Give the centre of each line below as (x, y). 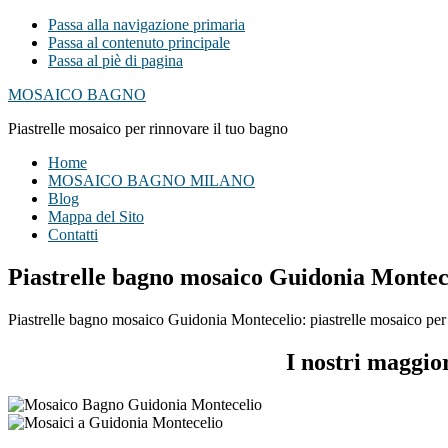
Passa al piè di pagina (115, 60)
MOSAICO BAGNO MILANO (151, 180)
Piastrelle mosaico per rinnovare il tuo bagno (148, 128)
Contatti (73, 234)
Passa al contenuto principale (139, 42)
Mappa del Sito (96, 216)
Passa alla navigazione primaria (146, 24)
